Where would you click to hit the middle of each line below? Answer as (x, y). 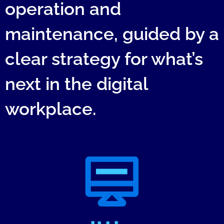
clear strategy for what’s (104, 59)
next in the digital (76, 84)
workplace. (50, 109)
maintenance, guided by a (112, 34)
